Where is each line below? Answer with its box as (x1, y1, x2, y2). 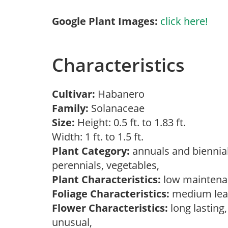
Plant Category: (52, 144, 130, 158)
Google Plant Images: (52, 14, 158, 28)
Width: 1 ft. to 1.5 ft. (52, 130, 149, 144)
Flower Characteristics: (52, 201, 168, 215)
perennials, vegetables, (52, 158, 164, 172)
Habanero (98, 87, 150, 101)
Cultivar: (52, 87, 98, 101)
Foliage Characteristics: (52, 187, 169, 201)
